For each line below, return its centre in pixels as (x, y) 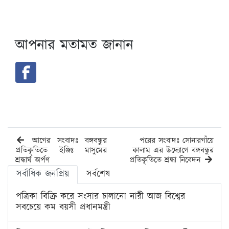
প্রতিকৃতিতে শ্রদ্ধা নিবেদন (166, 161)
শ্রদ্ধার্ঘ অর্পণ (32, 161)
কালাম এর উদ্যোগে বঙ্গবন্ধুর (173, 151)
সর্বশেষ (98, 175)
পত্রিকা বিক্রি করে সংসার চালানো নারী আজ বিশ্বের (100, 197)
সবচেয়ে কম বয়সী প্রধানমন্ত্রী (63, 208)
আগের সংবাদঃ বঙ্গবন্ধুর (66, 141)
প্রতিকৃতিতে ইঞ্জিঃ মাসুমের (61, 151)
